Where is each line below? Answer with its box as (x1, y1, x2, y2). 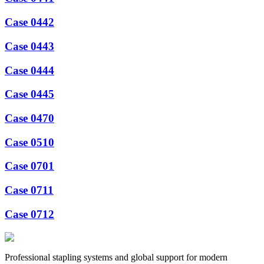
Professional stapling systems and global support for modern (5, 252, 227, 262)
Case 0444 (5, 64, 54, 77)
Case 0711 (5, 184, 54, 197)
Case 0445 (5, 88, 54, 101)
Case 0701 (5, 160, 54, 173)
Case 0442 (5, 16, 54, 29)
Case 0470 (5, 111, 54, 124)
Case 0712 (5, 207, 54, 220)
